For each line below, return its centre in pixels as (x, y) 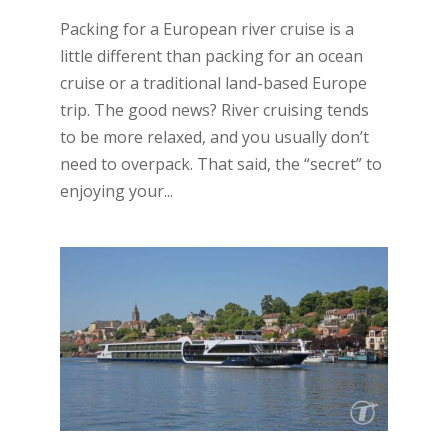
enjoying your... (116, 190)
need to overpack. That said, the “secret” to (220, 163)
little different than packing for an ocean (211, 55)
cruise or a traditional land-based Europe (213, 82)
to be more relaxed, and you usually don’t (214, 136)
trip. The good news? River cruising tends (214, 109)
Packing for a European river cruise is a (206, 28)
